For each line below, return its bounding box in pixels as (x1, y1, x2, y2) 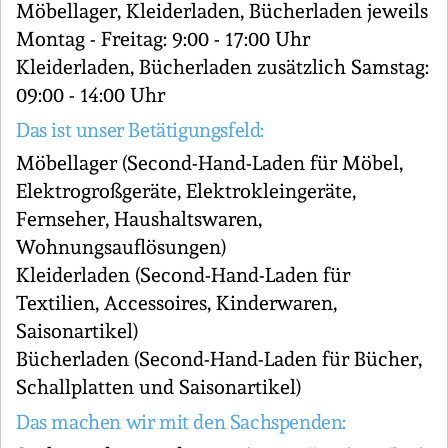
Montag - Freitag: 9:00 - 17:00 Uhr (16, 27, 310, 51)
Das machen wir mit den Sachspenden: (16, 410, 346, 434)
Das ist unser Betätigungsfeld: (16, 118, 264, 142)
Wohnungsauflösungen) (16, 235, 226, 259)
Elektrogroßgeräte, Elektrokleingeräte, (16, 179, 356, 203)
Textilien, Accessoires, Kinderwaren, (16, 291, 337, 315)
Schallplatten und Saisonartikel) (16, 375, 301, 399)
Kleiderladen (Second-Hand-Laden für (16, 263, 350, 287)
